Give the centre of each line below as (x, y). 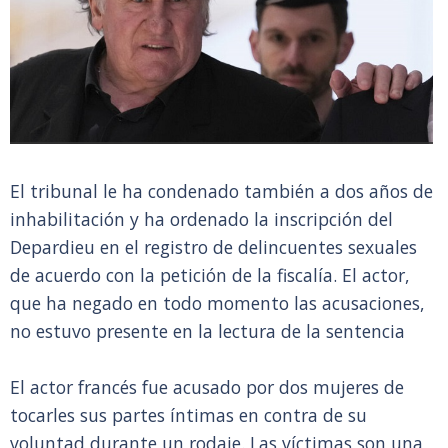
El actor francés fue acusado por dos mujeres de (207, 387)
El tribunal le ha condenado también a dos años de (221, 191)
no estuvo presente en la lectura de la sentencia (207, 331)
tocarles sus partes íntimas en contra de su (188, 415)
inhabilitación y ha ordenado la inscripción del (201, 219)
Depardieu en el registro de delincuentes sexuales (213, 247)
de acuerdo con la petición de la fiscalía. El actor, (210, 275)
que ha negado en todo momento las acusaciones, (217, 303)
